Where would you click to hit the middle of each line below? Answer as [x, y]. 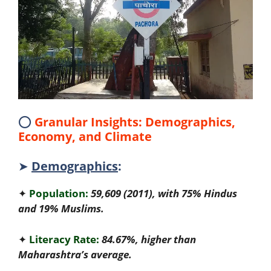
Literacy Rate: [64, 239]
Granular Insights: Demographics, [135, 122]
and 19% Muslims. [61, 208]
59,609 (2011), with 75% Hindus [164, 193]
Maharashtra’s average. [75, 254]
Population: [59, 193]
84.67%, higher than [149, 239]
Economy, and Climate [85, 136]
